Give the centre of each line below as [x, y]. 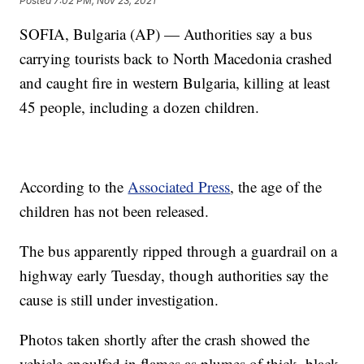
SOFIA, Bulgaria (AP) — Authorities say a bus [166, 34]
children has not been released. [115, 211]
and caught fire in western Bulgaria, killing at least [175, 83]
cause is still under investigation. [119, 300]
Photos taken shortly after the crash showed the [165, 340]
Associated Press [179, 187]
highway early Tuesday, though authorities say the [174, 275]
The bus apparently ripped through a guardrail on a [179, 251]
